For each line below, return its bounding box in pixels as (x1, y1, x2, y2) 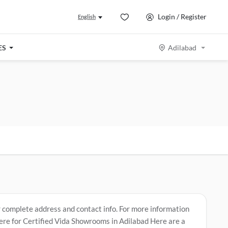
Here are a (150, 216, 185, 225)
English (77, 13, 96, 20)
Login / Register (157, 12, 207, 21)
